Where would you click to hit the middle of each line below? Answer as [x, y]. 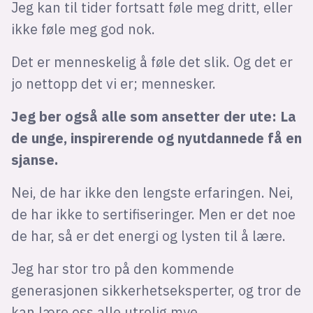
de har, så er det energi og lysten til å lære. [148, 235]
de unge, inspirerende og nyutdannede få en [156, 138]
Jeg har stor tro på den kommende [122, 268]
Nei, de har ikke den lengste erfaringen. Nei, [152, 192]
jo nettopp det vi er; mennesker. [113, 83]
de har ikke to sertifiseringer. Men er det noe [153, 214]
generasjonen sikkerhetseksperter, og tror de [156, 290]
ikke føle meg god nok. [83, 29]
